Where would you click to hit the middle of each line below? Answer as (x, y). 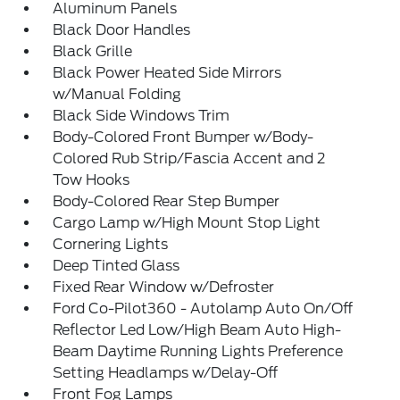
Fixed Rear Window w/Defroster (164, 287)
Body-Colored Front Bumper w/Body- (183, 137)
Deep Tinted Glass (117, 266)
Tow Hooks (92, 180)
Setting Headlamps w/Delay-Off (166, 373)
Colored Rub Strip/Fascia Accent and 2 (189, 158)
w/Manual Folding (117, 94)
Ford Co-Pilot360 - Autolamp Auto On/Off (203, 308)
